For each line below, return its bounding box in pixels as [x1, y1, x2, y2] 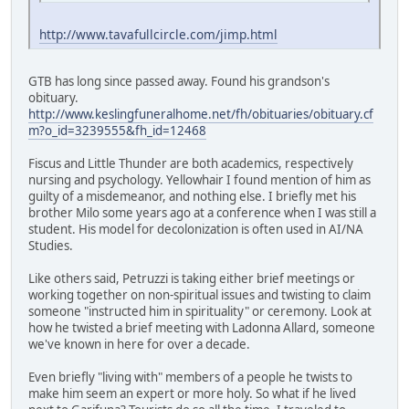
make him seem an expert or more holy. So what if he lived [28, 385, 356, 403]
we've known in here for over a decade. [28, 336, 250, 353]
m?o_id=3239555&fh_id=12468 [28, 122, 206, 140]
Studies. [28, 237, 73, 255]
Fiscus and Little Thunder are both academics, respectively [28, 155, 353, 173]
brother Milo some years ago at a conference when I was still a [28, 204, 376, 222]
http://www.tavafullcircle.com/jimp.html [39, 26, 278, 44]
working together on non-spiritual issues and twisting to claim [28, 287, 371, 304]
